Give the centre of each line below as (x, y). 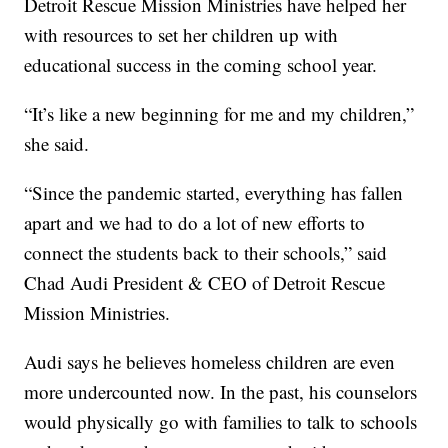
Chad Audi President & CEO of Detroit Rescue (205, 283)
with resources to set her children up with (181, 35)
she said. (57, 144)
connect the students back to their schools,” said (206, 253)
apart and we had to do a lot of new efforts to (195, 223)
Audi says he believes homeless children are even (210, 362)
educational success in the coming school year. (201, 65)
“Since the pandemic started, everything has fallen (214, 193)
